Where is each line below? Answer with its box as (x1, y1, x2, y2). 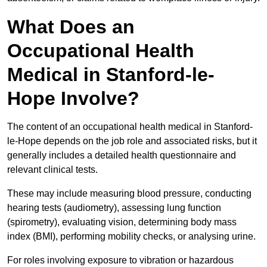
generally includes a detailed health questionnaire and (7, 150, 236, 161)
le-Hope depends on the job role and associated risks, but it (7, 136, 257, 147)
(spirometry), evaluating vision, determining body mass (7, 217, 237, 228)
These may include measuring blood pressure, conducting (7, 188, 252, 199)
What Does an (7, 16, 135, 38)
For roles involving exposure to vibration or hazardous (7, 255, 234, 266)
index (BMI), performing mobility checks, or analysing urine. (7, 231, 256, 242)
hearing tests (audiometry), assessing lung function (7, 203, 221, 213)
